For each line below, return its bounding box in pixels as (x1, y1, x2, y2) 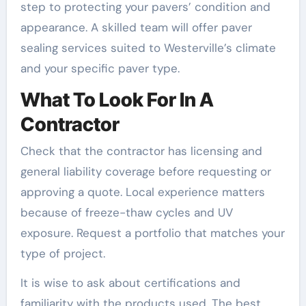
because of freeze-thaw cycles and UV (20, 205, 233, 221)
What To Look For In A (20, 87, 214, 111)
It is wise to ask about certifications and (20, 275, 240, 291)
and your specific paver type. (20, 60, 180, 76)
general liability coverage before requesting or (20, 164, 271, 180)
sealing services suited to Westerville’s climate (20, 40, 276, 55)
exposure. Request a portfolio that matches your (20, 225, 285, 241)
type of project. (20, 246, 105, 262)
